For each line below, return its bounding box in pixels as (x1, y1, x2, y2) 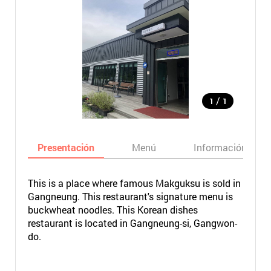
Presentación (37, 141, 94, 154)
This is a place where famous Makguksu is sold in (27, 177, 241, 189)
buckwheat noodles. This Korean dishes (27, 203, 198, 216)
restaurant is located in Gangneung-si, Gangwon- (27, 217, 237, 229)
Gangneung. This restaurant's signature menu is (27, 190, 233, 203)
